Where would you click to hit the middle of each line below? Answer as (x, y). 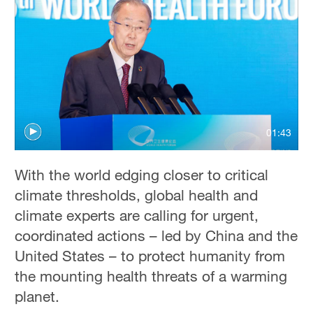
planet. (37, 296)
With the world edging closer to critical (142, 174)
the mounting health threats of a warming (151, 276)
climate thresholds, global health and (137, 195)
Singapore (38, 106)
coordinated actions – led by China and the (156, 235)
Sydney (31, 56)
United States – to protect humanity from (150, 255)
